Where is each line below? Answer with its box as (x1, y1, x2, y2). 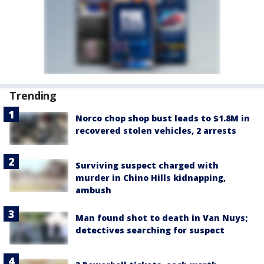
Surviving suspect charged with (75, 160, 219, 171)
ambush (75, 184, 111, 196)
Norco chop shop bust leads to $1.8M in (75, 112, 250, 124)
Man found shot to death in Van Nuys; (75, 212, 247, 224)
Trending (9, 88, 57, 103)
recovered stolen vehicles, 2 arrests (75, 124, 236, 136)
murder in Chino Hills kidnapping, (75, 172, 226, 184)
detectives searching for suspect (75, 225, 225, 236)
